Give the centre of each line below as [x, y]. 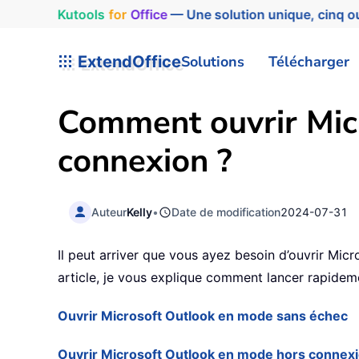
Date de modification [226, 212]
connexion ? [145, 161]
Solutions [213, 61]
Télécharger [309, 61]
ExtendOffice [127, 61]
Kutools [77, 14]
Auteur [109, 212]
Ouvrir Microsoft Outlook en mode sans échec [203, 316]
